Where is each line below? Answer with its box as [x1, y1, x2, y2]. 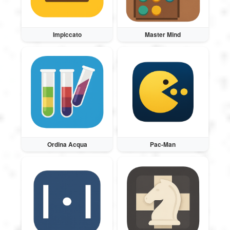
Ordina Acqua [47, 140, 87, 149]
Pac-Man [150, 140, 176, 149]
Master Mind [145, 29, 181, 39]
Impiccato [52, 29, 82, 39]
